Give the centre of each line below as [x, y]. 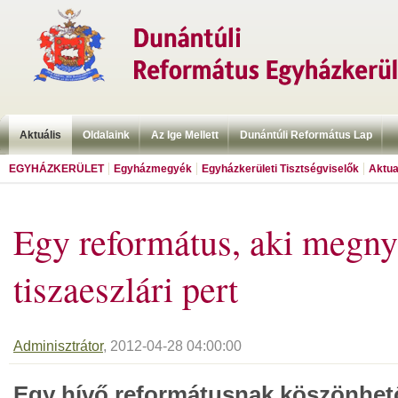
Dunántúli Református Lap [306, 135]
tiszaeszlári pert [126, 288]
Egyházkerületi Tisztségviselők [280, 169]
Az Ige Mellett [185, 135]
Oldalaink [106, 135]
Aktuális [40, 135]
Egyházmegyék [153, 169]
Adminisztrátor [58, 346]
